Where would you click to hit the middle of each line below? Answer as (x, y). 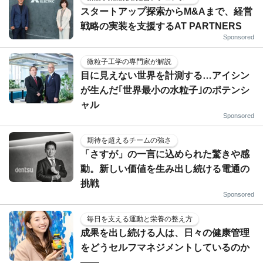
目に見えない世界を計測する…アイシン (165, 75)
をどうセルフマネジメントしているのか (165, 247)
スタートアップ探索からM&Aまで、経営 (166, 11)
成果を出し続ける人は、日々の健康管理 (165, 232)
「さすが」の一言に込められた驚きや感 (165, 154)
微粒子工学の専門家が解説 (129, 61)
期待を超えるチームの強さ (129, 140)
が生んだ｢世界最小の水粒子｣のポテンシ (165, 90)
